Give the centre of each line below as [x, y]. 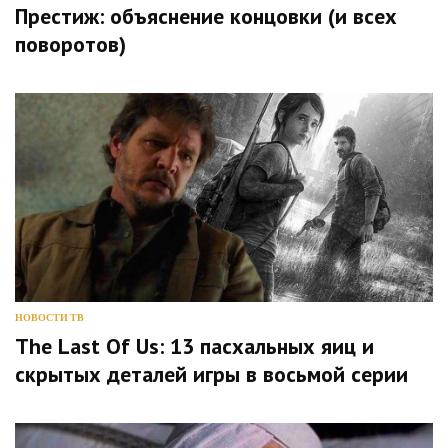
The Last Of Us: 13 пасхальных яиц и [194, 345]
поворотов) [70, 44]
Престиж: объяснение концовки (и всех [206, 16]
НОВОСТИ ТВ [49, 318]
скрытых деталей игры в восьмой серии [211, 373]
